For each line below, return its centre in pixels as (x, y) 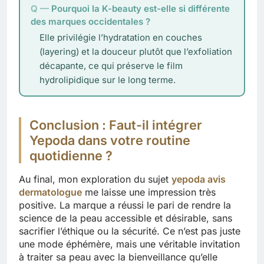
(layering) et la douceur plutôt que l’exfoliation (136, 52)
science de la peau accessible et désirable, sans (126, 218)
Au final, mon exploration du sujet (95, 179)
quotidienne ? (71, 156)
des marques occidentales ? (90, 22)
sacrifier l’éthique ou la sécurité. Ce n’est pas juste (130, 231)
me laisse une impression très (149, 192)
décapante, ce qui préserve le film (111, 66)
